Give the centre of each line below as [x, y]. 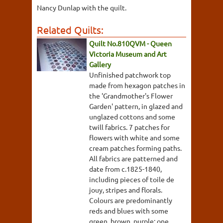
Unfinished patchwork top [130, 75]
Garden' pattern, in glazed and [136, 106]
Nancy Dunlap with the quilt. [82, 8]
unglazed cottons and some [132, 117]
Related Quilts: [70, 30]
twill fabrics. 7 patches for [129, 127]
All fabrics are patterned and [133, 159]
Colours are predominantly [131, 200]
